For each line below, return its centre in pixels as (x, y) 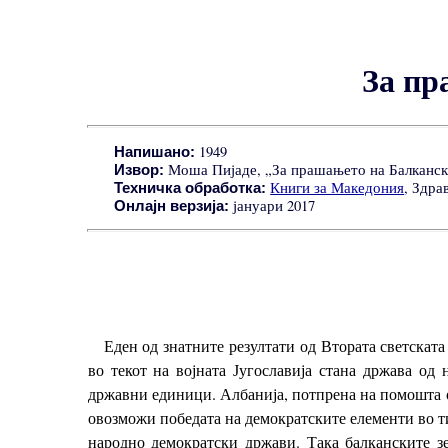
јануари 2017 (272, 205)
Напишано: (155, 151)
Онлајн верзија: (172, 205)
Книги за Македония (337, 187)
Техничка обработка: (190, 187)
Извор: (139, 169)
